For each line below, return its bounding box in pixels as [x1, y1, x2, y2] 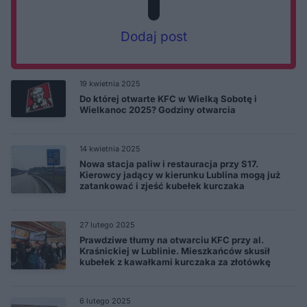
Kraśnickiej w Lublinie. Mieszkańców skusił [79, 245, 270, 256]
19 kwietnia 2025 [79, 78, 140, 88]
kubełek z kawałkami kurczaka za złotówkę [79, 256, 271, 267]
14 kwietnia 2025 [79, 143, 140, 153]
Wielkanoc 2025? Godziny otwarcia [79, 103, 236, 115]
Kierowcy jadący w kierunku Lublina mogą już [79, 169, 280, 180]
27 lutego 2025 [79, 219, 135, 230]
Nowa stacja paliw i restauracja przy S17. [79, 158, 258, 169]
